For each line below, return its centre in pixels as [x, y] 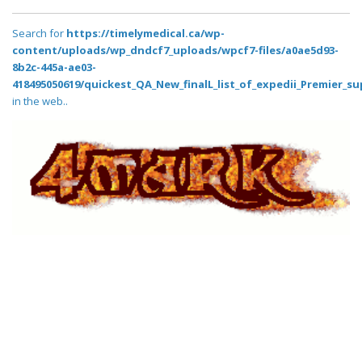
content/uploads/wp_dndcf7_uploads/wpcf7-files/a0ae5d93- [175, 51]
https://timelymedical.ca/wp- [145, 34]
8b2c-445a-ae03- [54, 67]
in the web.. [40, 101]
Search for [39, 34]
